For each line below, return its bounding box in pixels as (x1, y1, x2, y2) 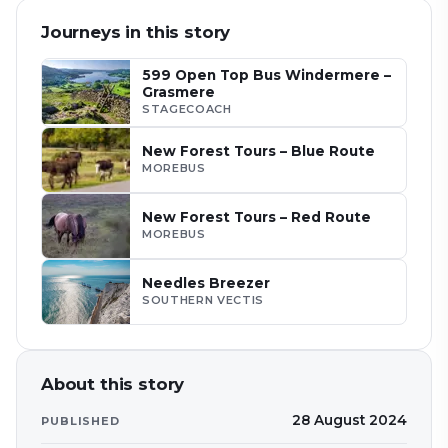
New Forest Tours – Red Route (142, 208, 371, 225)
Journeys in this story (41, 21, 231, 42)
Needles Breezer (142, 274, 270, 291)
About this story (41, 373, 185, 394)
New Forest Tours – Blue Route (142, 142, 375, 159)
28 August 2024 (292, 411, 407, 428)
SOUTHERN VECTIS (142, 292, 264, 307)
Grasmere (142, 83, 215, 100)
